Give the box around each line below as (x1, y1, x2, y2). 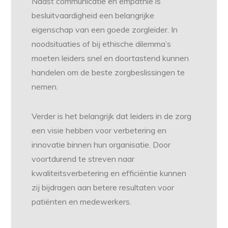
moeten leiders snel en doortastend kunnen (32, 53, 189, 64)
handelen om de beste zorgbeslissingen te (32, 67, 185, 78)
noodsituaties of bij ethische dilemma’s (32, 39, 172, 49)
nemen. (32, 81, 59, 92)
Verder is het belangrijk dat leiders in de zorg (32, 111, 192, 122)
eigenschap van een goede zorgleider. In (32, 24, 178, 35)
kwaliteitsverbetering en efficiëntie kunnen (32, 168, 187, 179)
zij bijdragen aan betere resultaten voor (32, 182, 175, 193)
